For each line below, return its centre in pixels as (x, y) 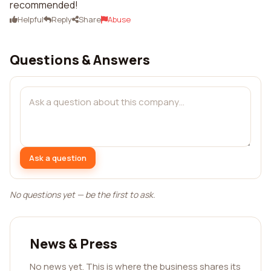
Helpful (31, 19)
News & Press (73, 244)
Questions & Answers (80, 60)
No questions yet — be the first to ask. (83, 194)
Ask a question (58, 158)
